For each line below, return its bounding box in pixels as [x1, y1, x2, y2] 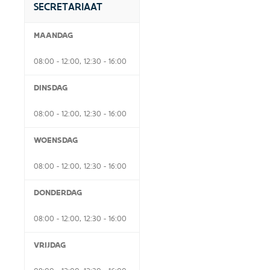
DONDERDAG [34, 187, 82, 198]
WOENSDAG [34, 135, 78, 145]
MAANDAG [34, 30, 73, 40]
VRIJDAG [34, 240, 66, 250]
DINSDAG [34, 83, 67, 93]
